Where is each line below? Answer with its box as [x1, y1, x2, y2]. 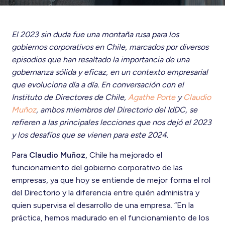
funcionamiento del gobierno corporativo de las [11, 163, 183, 173]
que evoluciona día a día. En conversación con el [11, 80, 184, 90]
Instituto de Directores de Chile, [11, 92, 128, 102]
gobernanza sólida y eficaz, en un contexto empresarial [11, 67, 208, 77]
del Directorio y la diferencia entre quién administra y [11, 188, 199, 198]
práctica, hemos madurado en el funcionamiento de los [11, 213, 209, 223]
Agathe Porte [128, 92, 175, 102]
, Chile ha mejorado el [85, 150, 162, 160]
